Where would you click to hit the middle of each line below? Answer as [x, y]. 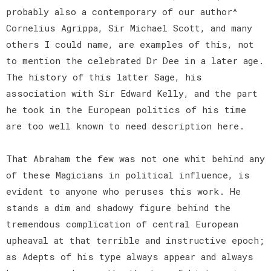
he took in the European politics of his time [126, 109]
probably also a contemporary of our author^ [122, 11]
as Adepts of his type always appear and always [130, 256]
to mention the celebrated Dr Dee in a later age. [135, 60]
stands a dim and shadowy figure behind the [118, 207]
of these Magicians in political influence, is [128, 175]
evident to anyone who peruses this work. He [123, 191]
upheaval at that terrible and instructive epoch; [135, 240]
